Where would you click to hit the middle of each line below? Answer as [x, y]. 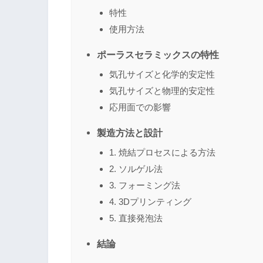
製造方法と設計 [130, 132]
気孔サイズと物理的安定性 [162, 90]
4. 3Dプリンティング [150, 201]
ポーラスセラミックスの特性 [158, 54]
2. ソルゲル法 [136, 168]
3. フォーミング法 [145, 185]
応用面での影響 [140, 107]
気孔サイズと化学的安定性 [162, 74]
